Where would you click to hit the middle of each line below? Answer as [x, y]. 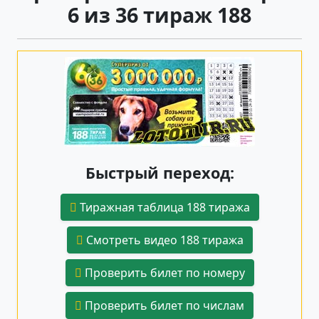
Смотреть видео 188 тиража [163, 240]
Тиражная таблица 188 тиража [163, 207]
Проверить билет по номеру [163, 272]
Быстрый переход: [159, 172]
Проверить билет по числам [163, 305]
